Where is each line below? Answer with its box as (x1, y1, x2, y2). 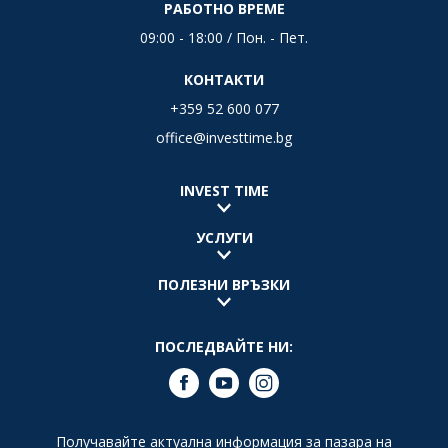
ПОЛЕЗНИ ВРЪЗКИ (158, 274, 290, 294)
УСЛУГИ (195, 227, 253, 247)
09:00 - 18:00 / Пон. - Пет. (140, 27, 308, 47)
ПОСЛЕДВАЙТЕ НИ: (155, 336, 293, 356)
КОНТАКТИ (184, 69, 264, 89)
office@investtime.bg (156, 127, 292, 147)
